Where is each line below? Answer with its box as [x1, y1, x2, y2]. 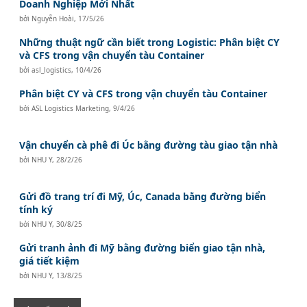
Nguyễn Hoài [32, 13, 75, 23]
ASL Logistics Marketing [32, 103, 110, 113]
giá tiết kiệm [19, 254, 80, 267]
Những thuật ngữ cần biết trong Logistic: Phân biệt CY [19, 35, 280, 49]
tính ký [19, 202, 53, 216]
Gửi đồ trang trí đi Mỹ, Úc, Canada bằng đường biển [19, 189, 267, 203]
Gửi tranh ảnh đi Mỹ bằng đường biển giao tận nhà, [19, 241, 266, 254]
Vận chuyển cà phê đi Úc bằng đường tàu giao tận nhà [19, 138, 278, 151]
